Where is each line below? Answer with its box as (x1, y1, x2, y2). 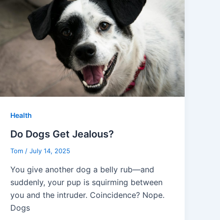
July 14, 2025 (29, 147, 71, 155)
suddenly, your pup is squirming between (10, 177, 163, 187)
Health (10, 111, 32, 120)
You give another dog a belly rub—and (10, 164, 155, 174)
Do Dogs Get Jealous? (10, 128, 114, 140)
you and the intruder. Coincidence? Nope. (10, 190, 165, 200)
